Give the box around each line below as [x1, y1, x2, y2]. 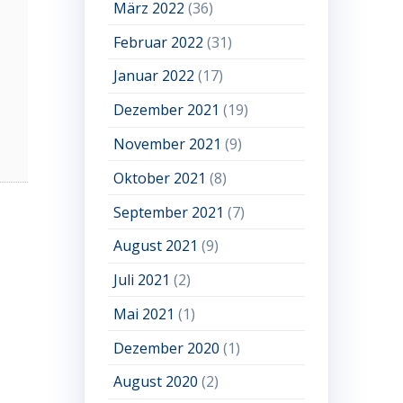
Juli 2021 [113, 270, 171, 291]
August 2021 [113, 236, 199, 256]
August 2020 [113, 372, 199, 392]
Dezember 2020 [113, 337, 220, 358]
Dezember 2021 [113, 100, 220, 121]
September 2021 [113, 201, 225, 222]
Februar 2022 [113, 31, 204, 52]
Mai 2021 [113, 303, 175, 324]
